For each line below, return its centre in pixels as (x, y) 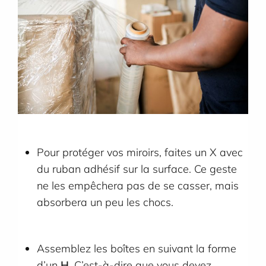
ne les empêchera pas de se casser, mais (138, 185)
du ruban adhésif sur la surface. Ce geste (137, 169)
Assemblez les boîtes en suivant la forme (137, 248)
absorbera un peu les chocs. (105, 202)
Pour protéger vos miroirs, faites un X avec (140, 152)
